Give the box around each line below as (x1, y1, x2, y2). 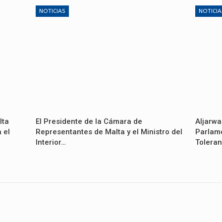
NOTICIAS (39, 7, 65, 15)
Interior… (35, 137, 66, 147)
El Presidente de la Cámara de (35, 116, 142, 126)
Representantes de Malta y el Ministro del (35, 127, 182, 136)
